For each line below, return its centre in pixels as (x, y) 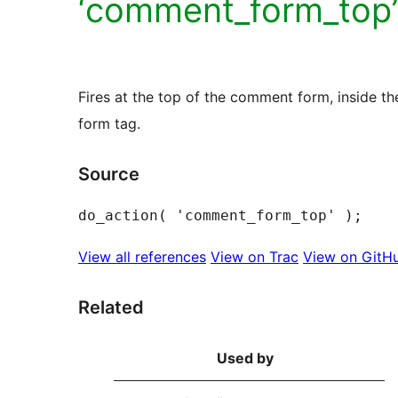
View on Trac (255, 256)
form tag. (109, 123)
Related (111, 307)
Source (109, 174)
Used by (245, 358)
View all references (142, 256)
